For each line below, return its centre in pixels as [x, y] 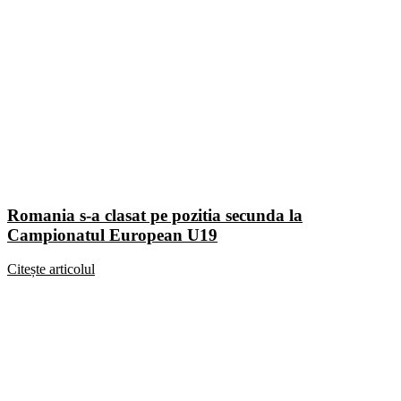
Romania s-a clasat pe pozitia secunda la [155, 215]
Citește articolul [51, 269]
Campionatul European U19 [112, 235]
